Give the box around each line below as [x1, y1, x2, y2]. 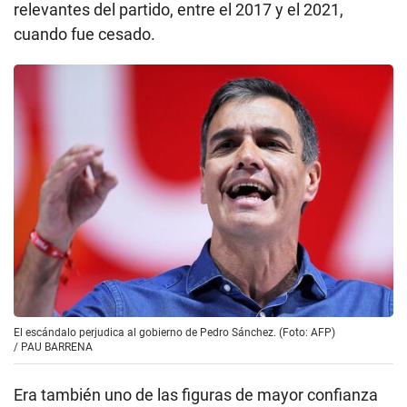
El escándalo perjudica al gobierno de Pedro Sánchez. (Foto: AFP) [14, 325, 335, 339]
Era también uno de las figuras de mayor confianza [14, 384, 378, 404]
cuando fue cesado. [14, 24, 155, 44]
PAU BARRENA [21, 340, 93, 353]
